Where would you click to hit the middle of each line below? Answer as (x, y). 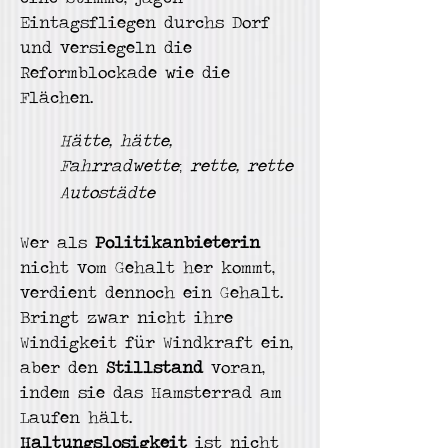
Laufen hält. (76, 417)
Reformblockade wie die (125, 72)
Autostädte (107, 192)
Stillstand (154, 367)
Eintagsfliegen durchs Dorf (145, 22)
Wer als (57, 242)
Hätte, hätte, (116, 140)
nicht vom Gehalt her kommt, (147, 267)
